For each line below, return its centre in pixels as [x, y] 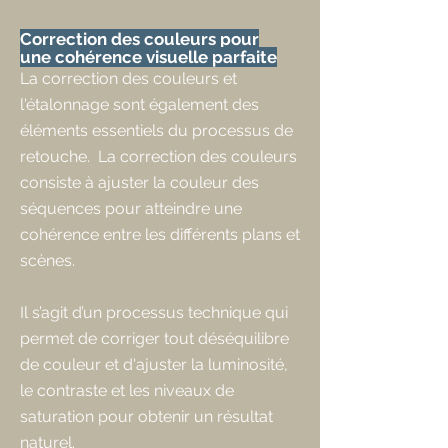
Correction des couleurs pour [139, 39]
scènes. [47, 260]
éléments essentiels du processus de [156, 130]
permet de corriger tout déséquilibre [154, 338]
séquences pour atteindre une [131, 208]
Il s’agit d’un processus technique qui [154, 312]
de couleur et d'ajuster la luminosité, [154, 364]
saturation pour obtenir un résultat [146, 416]
